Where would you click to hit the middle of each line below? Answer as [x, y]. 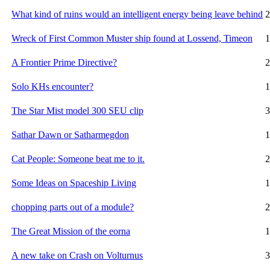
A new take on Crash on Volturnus [77, 255]
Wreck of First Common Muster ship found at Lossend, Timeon [132, 38]
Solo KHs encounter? [52, 86]
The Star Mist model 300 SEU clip [77, 110]
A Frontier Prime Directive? [64, 62]
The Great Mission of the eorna [71, 231]
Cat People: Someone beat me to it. [78, 159]
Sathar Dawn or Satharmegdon [70, 134]
